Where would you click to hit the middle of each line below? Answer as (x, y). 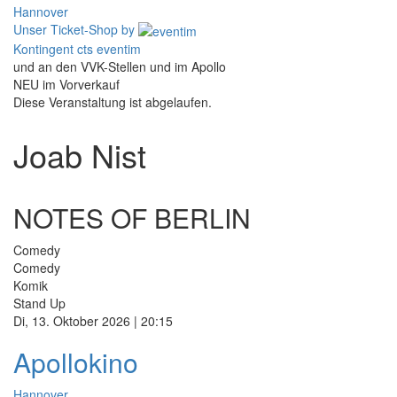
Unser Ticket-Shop (66, 29)
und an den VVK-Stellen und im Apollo (120, 67)
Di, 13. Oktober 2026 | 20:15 (93, 321)
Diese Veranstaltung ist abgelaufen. (113, 102)
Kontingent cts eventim (77, 49)
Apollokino (76, 362)
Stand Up (39, 304)
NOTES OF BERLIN (132, 218)
